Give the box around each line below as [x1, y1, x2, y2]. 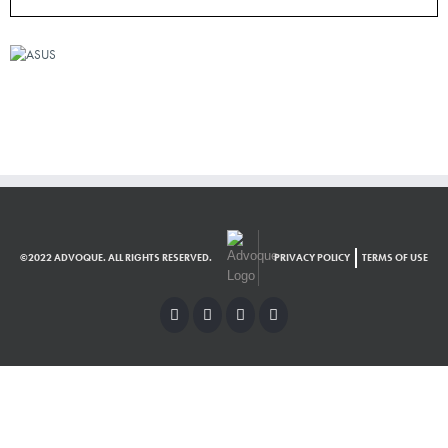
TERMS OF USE [362, 251, 428, 264]
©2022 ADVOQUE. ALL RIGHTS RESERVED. [20, 251, 212, 264]
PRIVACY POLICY [274, 251, 350, 264]
